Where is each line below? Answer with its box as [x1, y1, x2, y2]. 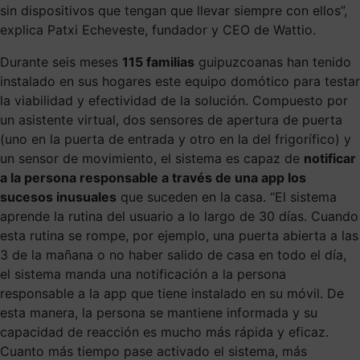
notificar [304, 149, 356, 166]
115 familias [122, 53, 194, 70]
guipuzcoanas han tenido [194, 53, 351, 70]
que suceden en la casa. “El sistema [117, 188, 337, 205]
